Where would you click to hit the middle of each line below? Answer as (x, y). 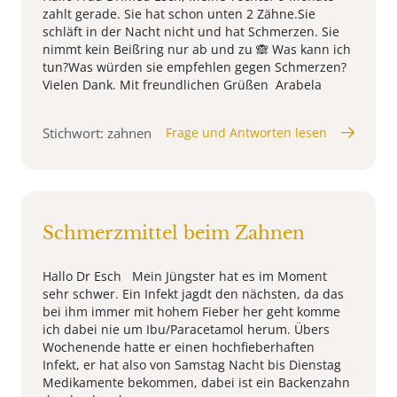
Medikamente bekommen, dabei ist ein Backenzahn (196, 382)
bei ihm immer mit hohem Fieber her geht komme (191, 311)
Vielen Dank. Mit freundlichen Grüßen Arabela (182, 84)
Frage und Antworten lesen (246, 132)
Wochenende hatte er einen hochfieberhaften (179, 346)
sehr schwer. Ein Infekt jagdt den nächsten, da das (193, 293)
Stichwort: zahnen (97, 132)
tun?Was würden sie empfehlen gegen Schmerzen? (195, 66)
